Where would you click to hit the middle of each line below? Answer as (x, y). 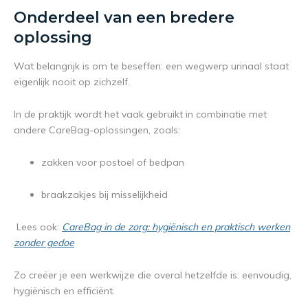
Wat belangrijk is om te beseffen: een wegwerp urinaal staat (151, 66)
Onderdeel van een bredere (124, 18)
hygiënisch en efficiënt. (64, 291)
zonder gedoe (44, 243)
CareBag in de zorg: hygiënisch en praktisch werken (176, 227)
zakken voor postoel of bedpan (113, 163)
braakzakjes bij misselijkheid (104, 195)
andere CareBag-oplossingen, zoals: (97, 130)
